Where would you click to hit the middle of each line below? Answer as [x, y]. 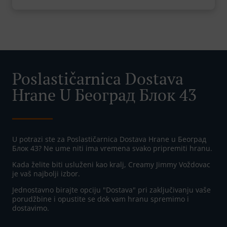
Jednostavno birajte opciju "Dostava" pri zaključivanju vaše [111, 190]
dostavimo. [31, 208]
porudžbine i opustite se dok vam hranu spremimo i [101, 199]
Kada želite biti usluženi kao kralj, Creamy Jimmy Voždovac [111, 165]
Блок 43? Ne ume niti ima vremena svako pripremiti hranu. [112, 148]
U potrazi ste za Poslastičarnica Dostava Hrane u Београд [109, 139]
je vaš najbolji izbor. [46, 174]
